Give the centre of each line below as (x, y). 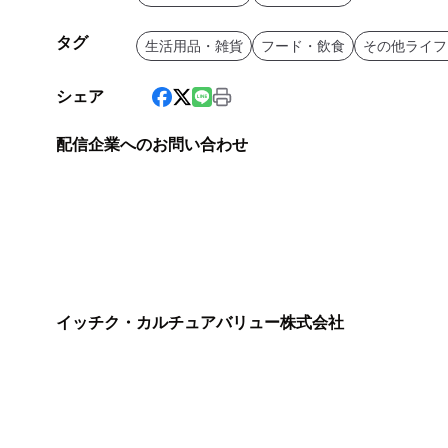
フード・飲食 (303, 46)
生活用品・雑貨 (194, 46)
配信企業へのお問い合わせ (152, 145)
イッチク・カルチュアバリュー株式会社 (200, 323)
